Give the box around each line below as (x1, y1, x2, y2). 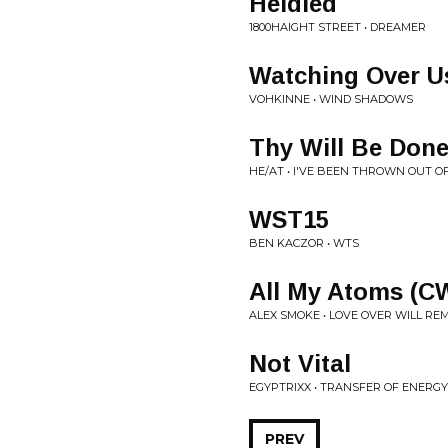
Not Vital (249, 350, 351, 377)
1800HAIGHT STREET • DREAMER (249, 20, 426, 34)
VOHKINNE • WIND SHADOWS (249, 92, 413, 106)
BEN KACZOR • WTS (249, 236, 359, 250)
